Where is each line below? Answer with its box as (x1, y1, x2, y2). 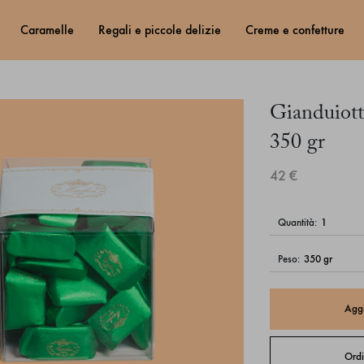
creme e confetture (253, 22, 344, 38)
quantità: (285, 216, 317, 230)
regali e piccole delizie (105, 22, 221, 38)
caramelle (28, 22, 74, 38)
